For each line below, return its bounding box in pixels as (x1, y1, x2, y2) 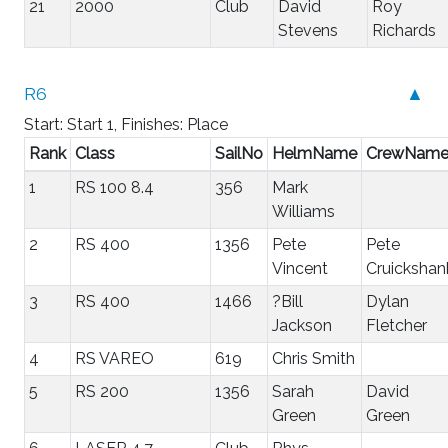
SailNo (215, 143, 263, 163)
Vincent (272, 258, 328, 278)
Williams (272, 201, 335, 221)
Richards (372, 20, 436, 40)
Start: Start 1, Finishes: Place (24, 114, 228, 134)
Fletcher (366, 315, 427, 335)
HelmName (272, 143, 357, 163)
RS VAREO (75, 348, 154, 368)
